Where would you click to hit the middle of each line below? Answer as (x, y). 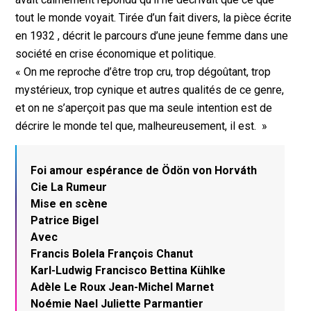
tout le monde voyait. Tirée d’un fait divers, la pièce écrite (154, 17)
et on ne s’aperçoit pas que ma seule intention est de (144, 108)
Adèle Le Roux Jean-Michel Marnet (123, 287)
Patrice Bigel (65, 221)
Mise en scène (69, 204)
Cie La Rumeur (69, 187)
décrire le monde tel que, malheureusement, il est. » (142, 126)
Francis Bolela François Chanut (112, 254)
